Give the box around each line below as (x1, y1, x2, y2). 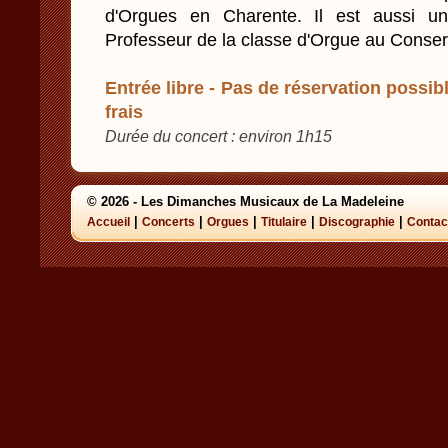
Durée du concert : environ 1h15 (105, 127, 332, 145)
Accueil (87, 215, 130, 229)
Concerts (142, 215, 195, 229)
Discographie (319, 215, 395, 229)
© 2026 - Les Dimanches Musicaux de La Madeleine (87, 194, 404, 209)
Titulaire (261, 215, 307, 229)
